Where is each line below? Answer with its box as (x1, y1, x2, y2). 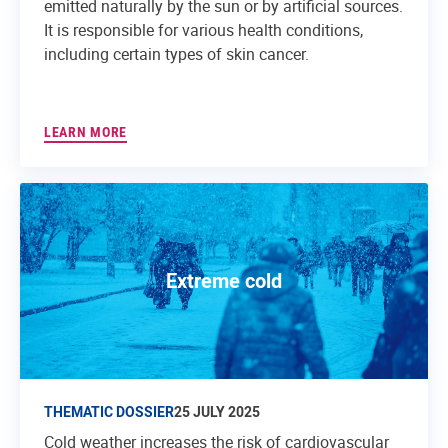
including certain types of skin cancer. (44, 43, 309, 66)
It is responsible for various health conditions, (44, 19, 363, 42)
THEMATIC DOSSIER (44, 401, 174, 421)
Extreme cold (165, 266, 282, 294)
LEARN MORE (44, 123, 127, 140)
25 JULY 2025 (174, 401, 260, 421)
